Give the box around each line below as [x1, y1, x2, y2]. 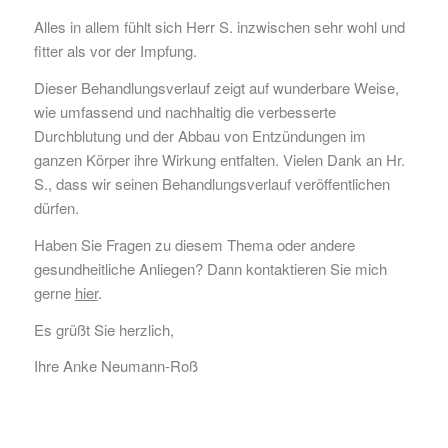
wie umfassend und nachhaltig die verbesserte [33, 101, 336, 122]
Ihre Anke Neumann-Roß [33, 355, 198, 377]
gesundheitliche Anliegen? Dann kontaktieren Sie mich [33, 257, 387, 279]
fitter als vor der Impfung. [33, 40, 197, 62]
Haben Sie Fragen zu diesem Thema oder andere [33, 233, 355, 255]
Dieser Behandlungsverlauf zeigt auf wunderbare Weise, [33, 77, 399, 98]
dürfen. [33, 197, 79, 218]
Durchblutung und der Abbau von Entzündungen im [33, 125, 366, 146]
